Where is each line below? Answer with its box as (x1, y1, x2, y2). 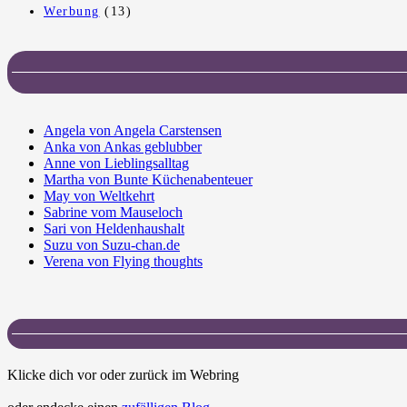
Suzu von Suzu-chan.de (44, 237, 180, 253)
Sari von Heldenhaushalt (44, 221, 184, 237)
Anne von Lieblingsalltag (44, 155, 189, 172)
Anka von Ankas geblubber (44, 139, 202, 155)
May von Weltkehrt (44, 188, 154, 204)
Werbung (44, 5, 100, 19)
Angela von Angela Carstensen (44, 123, 222, 139)
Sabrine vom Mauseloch (44, 204, 183, 221)
